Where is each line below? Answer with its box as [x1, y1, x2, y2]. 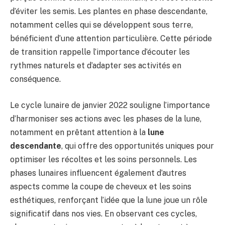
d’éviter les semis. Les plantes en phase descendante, [10, 7, 207, 17]
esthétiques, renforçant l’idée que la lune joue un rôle [10, 195, 207, 205]
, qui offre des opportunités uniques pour [61, 141, 214, 151]
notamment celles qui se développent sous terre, [10, 20, 193, 30]
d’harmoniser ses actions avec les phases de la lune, [10, 114, 201, 124]
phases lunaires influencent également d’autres [10, 168, 186, 178]
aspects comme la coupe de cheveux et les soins [10, 181, 191, 191]
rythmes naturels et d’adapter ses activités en [10, 61, 181, 71]
